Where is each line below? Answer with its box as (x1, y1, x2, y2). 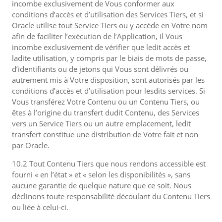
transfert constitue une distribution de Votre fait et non (12, 129, 198, 139)
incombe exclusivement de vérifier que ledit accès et (12, 42, 190, 52)
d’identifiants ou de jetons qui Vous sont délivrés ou (12, 64, 188, 74)
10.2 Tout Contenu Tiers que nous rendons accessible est (12, 159, 206, 168)
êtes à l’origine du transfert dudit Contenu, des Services (12, 108, 199, 117)
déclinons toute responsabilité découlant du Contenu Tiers (12, 191, 210, 201)
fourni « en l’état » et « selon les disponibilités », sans (12, 169, 190, 179)
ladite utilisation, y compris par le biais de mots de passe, (12, 53, 207, 63)
